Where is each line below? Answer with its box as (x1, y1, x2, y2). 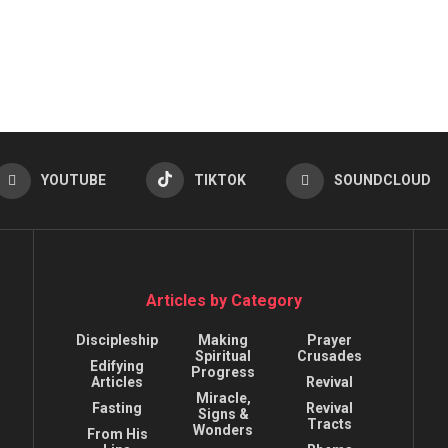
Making (198, 332, 249, 349)
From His (86, 426, 148, 443)
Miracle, (195, 390, 251, 407)
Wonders (193, 422, 254, 439)
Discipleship (76, 332, 159, 349)
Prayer (307, 332, 353, 349)
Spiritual (195, 348, 252, 365)
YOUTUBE (40, 172, 106, 189)
